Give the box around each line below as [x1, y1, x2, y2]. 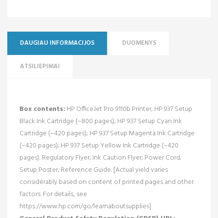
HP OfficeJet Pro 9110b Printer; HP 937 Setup [65, 103, 192, 115]
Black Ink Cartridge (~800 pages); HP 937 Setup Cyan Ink [19, 115, 182, 127]
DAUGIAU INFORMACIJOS [20, 37, 94, 48]
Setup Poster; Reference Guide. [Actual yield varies [19, 164, 168, 176]
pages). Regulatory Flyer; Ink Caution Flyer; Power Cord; [19, 152, 182, 163]
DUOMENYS [122, 37, 156, 48]
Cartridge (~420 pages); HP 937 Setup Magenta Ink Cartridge [19, 127, 195, 139]
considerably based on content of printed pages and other [19, 176, 194, 188]
